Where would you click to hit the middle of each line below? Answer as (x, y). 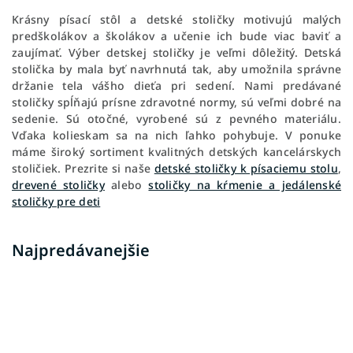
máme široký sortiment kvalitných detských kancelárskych (176, 152)
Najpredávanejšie (81, 250)
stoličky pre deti (56, 202)
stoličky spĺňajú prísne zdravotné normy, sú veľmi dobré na (176, 102)
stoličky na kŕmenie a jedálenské (245, 185)
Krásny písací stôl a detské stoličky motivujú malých (176, 20)
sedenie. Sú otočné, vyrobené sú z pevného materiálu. (176, 119)
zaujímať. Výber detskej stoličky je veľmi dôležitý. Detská (176, 53)
